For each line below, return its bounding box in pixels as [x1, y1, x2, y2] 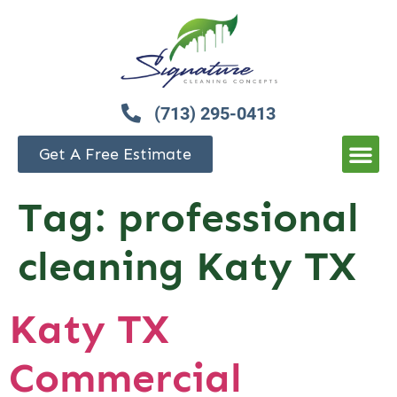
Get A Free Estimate [39, 144, 191, 165]
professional [118, 193, 359, 243]
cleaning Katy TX [18, 242, 356, 292]
